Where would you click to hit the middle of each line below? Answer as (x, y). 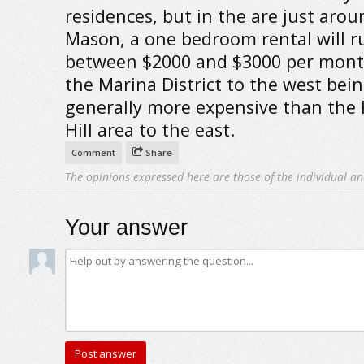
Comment (93, 152)
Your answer (126, 227)
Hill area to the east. (149, 130)
